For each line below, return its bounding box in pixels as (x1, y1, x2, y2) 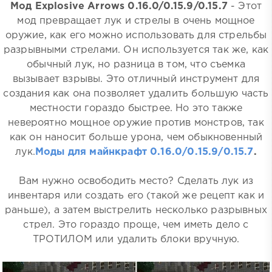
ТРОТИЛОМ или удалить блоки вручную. (32, 235, 240, 245)
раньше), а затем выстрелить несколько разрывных (5, 206, 267, 216)
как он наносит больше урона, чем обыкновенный (9, 133, 263, 143)
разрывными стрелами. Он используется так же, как (3, 46, 269, 55)
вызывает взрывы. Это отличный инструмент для (12, 75, 260, 84)
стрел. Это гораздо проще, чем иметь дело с (23, 220, 249, 230)
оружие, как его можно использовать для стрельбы (5, 31, 267, 41)
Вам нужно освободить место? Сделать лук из (18, 177, 254, 186)
